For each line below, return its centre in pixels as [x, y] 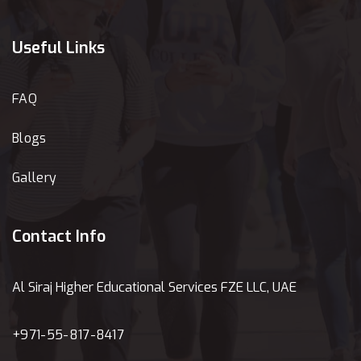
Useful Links [58, 48]
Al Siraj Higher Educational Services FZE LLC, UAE [154, 287]
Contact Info [59, 237]
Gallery [35, 178]
